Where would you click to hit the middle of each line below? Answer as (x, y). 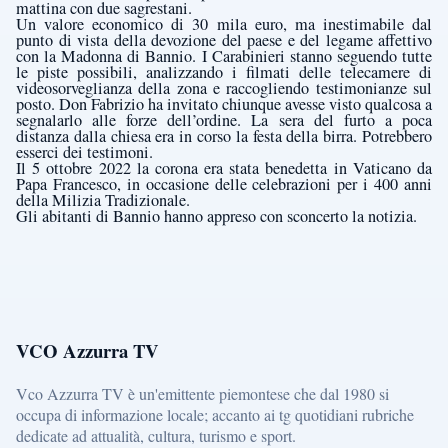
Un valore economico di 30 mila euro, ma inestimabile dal (224, 24)
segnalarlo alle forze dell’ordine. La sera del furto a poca (224, 120)
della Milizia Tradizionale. (103, 200)
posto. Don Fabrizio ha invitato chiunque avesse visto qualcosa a (224, 104)
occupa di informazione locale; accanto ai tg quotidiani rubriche (215, 414)
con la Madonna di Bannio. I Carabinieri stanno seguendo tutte (224, 56)
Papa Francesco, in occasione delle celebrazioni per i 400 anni (224, 184)
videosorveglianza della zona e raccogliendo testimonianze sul (224, 88)
